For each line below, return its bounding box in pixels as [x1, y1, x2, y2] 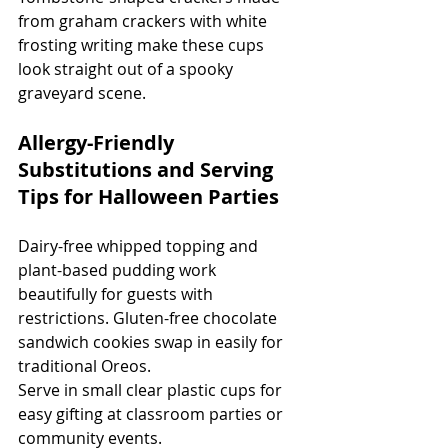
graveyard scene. [18, 82, 146, 105]
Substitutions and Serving [18, 156, 278, 184]
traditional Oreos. [18, 355, 151, 378]
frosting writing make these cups [18, 34, 268, 57]
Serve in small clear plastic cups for [18, 379, 286, 402]
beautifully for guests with [18, 283, 217, 306]
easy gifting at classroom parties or [18, 403, 287, 426]
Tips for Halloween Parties [18, 183, 279, 211]
